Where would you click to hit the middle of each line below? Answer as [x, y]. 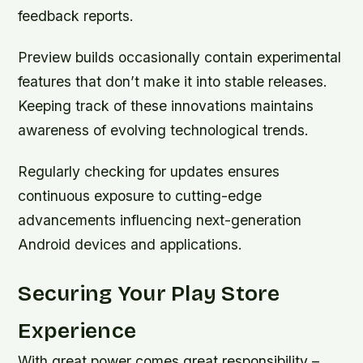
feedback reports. [76, 16]
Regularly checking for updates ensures [149, 172]
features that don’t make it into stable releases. [173, 82]
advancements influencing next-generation [160, 220]
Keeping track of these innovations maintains [166, 106]
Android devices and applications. [130, 245]
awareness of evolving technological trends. [164, 130]
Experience [77, 330]
